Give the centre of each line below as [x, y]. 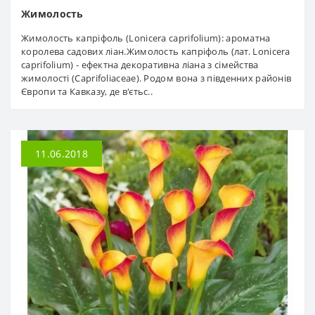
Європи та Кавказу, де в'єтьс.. [87, 92]
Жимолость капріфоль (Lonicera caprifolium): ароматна [146, 38]
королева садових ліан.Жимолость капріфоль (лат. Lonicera [156, 52]
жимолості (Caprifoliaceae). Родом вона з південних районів [156, 78]
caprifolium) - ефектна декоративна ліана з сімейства [140, 65]
